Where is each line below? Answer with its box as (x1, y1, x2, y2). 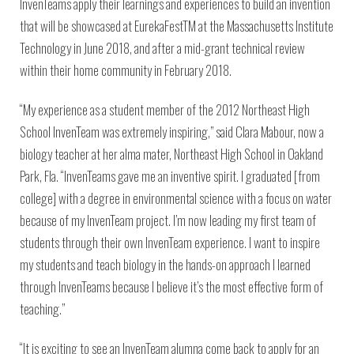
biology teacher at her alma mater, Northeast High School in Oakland (20, 144, 323, 164)
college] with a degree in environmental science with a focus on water (20, 188, 332, 208)
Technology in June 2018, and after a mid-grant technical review (20, 38, 305, 58)
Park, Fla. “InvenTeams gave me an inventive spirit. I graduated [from (20, 166, 320, 186)
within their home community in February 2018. (20, 60, 232, 80)
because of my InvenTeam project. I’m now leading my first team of (20, 210, 316, 230)
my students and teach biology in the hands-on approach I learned (20, 254, 311, 274)
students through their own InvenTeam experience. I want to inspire (20, 232, 320, 252)
